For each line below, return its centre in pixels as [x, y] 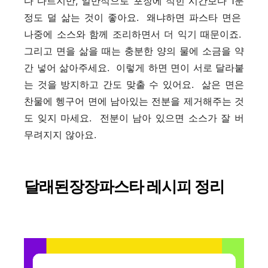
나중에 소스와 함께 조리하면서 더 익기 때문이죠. [134, 34]
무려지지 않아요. [60, 134]
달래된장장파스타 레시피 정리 [124, 186]
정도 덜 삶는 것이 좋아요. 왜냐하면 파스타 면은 [134, 17]
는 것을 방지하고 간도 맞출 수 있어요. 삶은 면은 [134, 84]
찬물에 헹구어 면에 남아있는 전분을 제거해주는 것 [134, 101]
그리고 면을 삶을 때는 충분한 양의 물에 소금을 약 [134, 51]
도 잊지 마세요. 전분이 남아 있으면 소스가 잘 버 [134, 118]
